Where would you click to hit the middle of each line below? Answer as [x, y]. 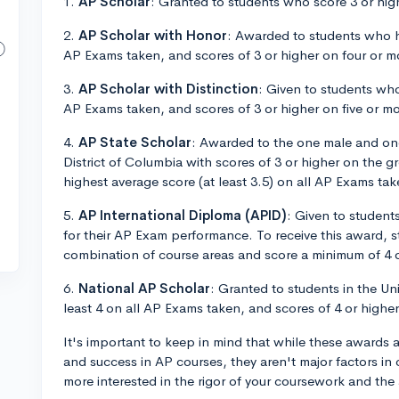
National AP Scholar [144, 288]
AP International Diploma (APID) [183, 215]
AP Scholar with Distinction [168, 89]
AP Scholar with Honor [153, 35]
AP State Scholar [135, 142]
